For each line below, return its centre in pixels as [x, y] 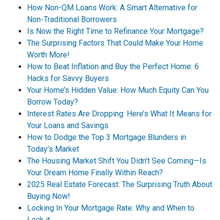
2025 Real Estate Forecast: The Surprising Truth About [120, 184]
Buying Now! [49, 196]
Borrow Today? [53, 102]
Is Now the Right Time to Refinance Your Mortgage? [115, 31]
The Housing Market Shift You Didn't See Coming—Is [117, 161]
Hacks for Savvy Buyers [68, 78]
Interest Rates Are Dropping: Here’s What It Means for [119, 114]
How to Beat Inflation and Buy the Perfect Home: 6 [113, 67]
